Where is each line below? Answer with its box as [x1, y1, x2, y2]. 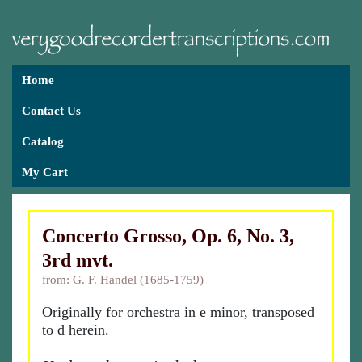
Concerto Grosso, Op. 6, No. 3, [42, 225, 294, 246]
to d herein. [42, 322, 109, 338]
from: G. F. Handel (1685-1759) [42, 273, 204, 286]
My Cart [22, 166, 68, 179]
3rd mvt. [42, 250, 113, 271]
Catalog [22, 135, 64, 148]
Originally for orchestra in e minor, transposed [42, 304, 314, 320]
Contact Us [22, 104, 81, 117]
